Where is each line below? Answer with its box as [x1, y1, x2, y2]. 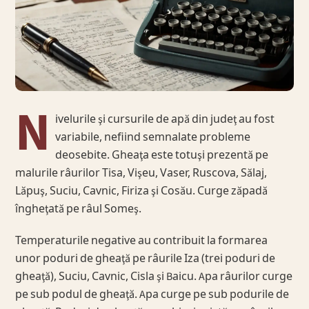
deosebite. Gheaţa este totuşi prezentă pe [54, 148, 268, 163]
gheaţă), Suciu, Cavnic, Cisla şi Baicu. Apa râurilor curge [15, 269, 293, 285]
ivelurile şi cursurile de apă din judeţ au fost [54, 112, 275, 128]
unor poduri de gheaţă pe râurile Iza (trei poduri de [15, 251, 276, 267]
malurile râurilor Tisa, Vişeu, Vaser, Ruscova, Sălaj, [15, 166, 268, 181]
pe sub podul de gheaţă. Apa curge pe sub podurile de [15, 287, 290, 303]
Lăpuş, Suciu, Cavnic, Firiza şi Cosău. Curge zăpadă [15, 183, 268, 199]
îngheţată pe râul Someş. [15, 201, 142, 217]
